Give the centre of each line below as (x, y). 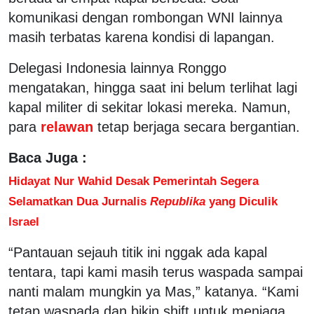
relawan (67, 127)
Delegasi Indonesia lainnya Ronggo (117, 68)
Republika (178, 201)
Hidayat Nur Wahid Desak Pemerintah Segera (134, 180)
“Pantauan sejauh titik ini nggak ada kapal (138, 252)
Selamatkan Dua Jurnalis (79, 201)
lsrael (24, 221)
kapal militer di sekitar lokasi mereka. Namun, (150, 107)
